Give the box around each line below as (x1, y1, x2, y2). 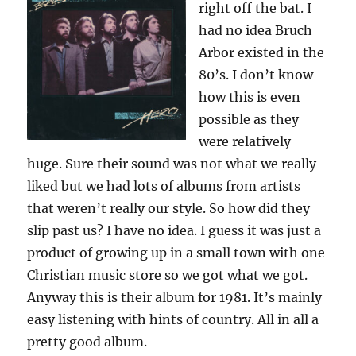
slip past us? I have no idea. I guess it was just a (27, 222, 322, 239)
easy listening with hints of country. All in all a (27, 311, 319, 328)
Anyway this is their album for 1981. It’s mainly (27, 289, 323, 306)
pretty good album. (27, 334, 148, 350)
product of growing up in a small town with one (27, 245, 326, 261)
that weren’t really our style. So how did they (27, 200, 311, 217)
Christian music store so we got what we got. (27, 267, 308, 284)
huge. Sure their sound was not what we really (27, 156, 317, 172)
